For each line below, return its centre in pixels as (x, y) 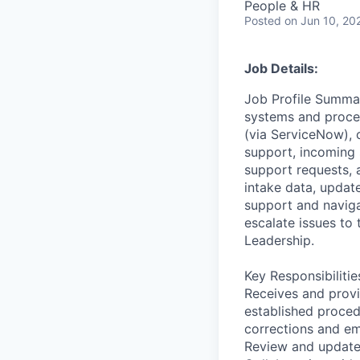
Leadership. (279, 240)
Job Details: (281, 68)
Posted (263, 20)
